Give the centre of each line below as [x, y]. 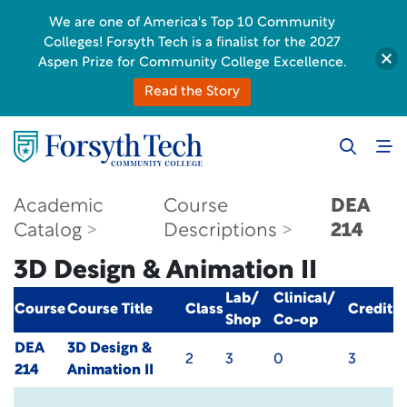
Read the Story [192, 92]
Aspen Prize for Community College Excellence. [192, 63]
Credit [370, 310]
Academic [59, 207]
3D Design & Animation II [165, 272]
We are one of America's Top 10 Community [192, 23]
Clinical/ [304, 299]
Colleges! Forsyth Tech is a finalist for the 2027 [192, 43]
